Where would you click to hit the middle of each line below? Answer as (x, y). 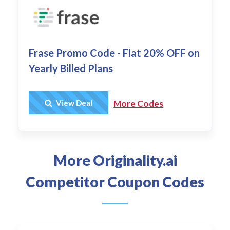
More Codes (138, 103)
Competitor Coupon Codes (115, 181)
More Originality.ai (115, 160)
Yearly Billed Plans (71, 68)
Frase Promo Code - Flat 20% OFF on (114, 53)
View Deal (73, 102)
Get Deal (83, 103)
